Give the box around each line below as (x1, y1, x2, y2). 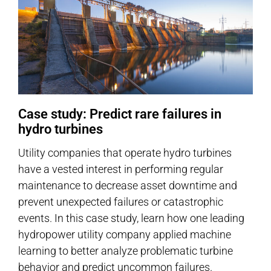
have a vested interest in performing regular (18, 163, 223, 175)
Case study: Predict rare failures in (18, 106, 221, 122)
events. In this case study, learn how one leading (18, 212, 244, 224)
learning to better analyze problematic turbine (18, 244, 233, 257)
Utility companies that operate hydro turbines (18, 146, 232, 159)
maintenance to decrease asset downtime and (18, 179, 237, 192)
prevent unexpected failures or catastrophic (18, 195, 223, 208)
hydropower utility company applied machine (18, 228, 231, 241)
